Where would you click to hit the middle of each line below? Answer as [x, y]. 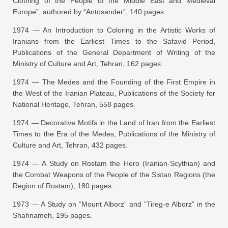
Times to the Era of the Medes [63, 134]
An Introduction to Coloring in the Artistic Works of [129, 30]
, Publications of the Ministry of [165, 134]
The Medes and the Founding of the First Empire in [129, 82]
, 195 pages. [72, 215]
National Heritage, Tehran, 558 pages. [74, 104]
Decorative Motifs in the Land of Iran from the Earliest [128, 122]
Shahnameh [32, 215]
